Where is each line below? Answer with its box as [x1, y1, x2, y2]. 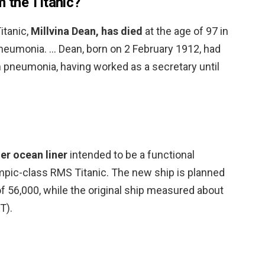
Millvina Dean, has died [31, 24, 143, 37]
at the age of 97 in [143, 24, 228, 37]
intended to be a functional [67, 148, 195, 161]
